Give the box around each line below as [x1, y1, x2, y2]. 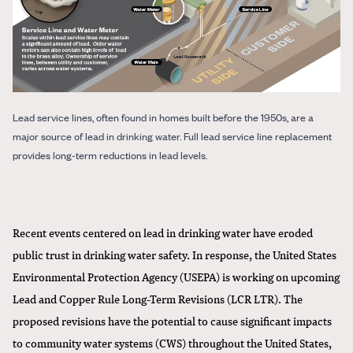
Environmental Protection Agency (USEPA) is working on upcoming [13, 267, 340, 285]
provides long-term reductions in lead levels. [13, 147, 207, 162]
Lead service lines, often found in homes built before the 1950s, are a [13, 109, 314, 124]
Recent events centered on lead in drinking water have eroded [13, 223, 313, 241]
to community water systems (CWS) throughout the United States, [13, 333, 332, 351]
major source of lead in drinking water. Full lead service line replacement [13, 128, 332, 143]
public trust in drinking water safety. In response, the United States [13, 245, 336, 263]
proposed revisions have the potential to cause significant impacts [13, 311, 332, 329]
